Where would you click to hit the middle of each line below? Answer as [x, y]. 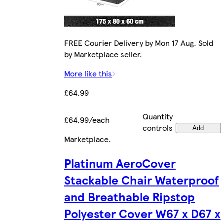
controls [158, 127]
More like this [88, 73]
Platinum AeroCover [120, 163]
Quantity [158, 116]
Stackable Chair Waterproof [142, 179]
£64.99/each [87, 119]
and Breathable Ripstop [129, 196]
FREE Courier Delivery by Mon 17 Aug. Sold [139, 42]
